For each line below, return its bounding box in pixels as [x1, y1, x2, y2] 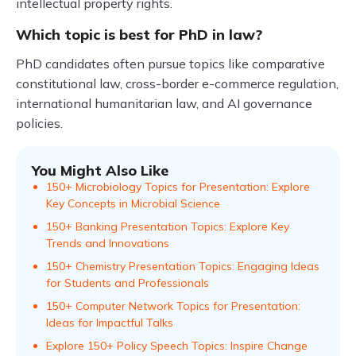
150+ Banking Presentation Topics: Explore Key [46, 219, 289, 234]
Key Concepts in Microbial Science [46, 196, 220, 211]
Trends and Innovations [46, 236, 169, 251]
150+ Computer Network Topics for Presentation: [46, 299, 300, 314]
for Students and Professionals [46, 276, 209, 291]
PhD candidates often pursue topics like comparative [16, 56, 325, 72]
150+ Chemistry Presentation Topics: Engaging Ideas [46, 259, 319, 274]
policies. [16, 115, 63, 132]
